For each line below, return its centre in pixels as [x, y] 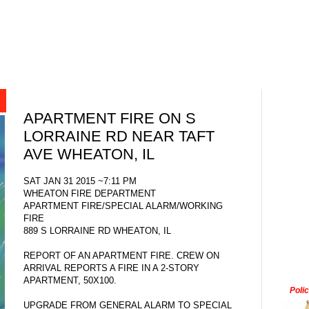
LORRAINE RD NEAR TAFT [119, 137]
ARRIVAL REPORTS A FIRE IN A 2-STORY [111, 268]
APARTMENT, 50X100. [70, 280]
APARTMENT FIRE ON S [110, 119]
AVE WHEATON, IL [89, 154]
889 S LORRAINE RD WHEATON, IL [97, 230]
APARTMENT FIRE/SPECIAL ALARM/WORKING [123, 206]
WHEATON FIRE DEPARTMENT [90, 193]
